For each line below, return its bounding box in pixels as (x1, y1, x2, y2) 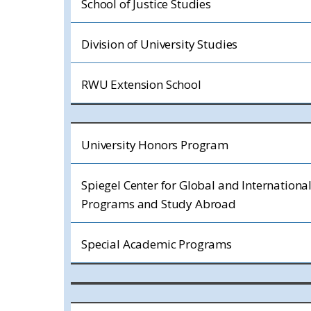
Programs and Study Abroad (81, 196, 236, 212)
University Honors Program (81, 137, 228, 153)
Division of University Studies (81, 36, 238, 52)
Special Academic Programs (81, 236, 232, 252)
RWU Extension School (81, 76, 201, 92)
